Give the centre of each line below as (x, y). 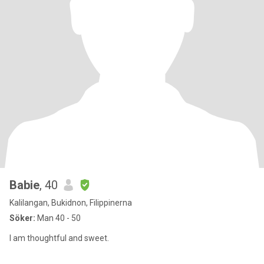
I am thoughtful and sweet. (59, 238)
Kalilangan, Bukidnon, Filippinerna (71, 203)
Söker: (22, 218)
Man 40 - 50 (58, 218)
